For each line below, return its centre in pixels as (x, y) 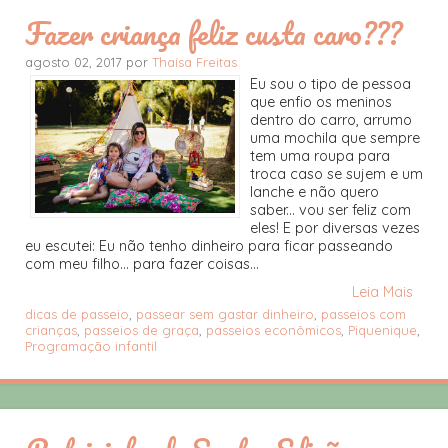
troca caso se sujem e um (336, 173)
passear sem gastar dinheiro (225, 313)
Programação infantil (91, 345)
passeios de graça (141, 329)
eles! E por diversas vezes (335, 227)
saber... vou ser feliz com (330, 209)
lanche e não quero (314, 191)
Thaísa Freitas (194, 61)
